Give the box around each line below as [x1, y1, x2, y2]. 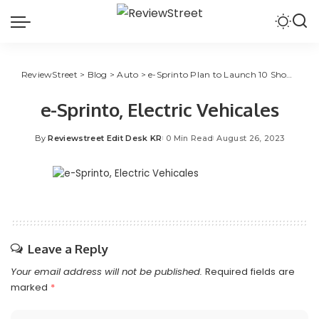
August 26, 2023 [216, 133, 285, 143]
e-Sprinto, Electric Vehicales [40, 98, 279, 121]
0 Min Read [165, 133, 214, 143]
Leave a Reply [28, 241, 108, 256]
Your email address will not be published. [11, 265, 202, 278]
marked [11, 281, 51, 294]
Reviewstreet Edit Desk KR [48, 133, 162, 143]
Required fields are [205, 265, 295, 278]
